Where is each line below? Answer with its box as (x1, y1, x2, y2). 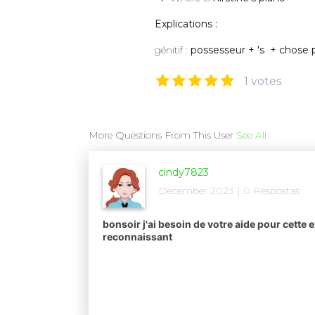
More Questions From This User (89, 129, 236, 142)
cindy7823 (158, 166, 209, 179)
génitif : (155, 44, 188, 57)
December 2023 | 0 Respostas (158, 184, 300, 198)
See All (236, 129, 266, 142)
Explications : (155, 18, 218, 31)
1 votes (244, 75, 282, 89)
